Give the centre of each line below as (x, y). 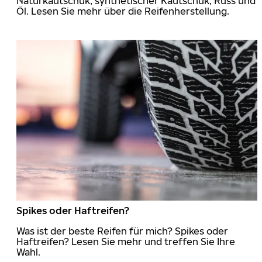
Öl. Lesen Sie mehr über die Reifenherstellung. (123, 11)
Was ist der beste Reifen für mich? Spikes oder (122, 231)
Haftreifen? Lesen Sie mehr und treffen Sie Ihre (126, 241)
